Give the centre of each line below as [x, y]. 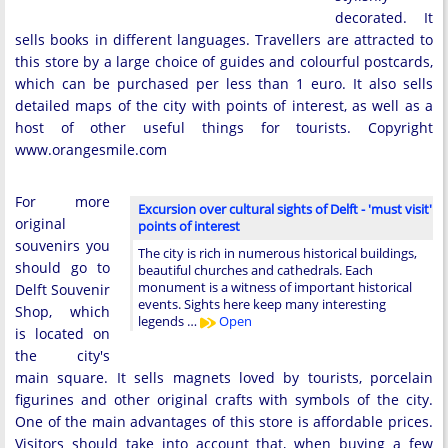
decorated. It [384, 17]
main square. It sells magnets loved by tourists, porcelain [224, 377]
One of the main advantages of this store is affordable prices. [224, 421]
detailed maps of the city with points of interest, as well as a [224, 105]
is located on [62, 333]
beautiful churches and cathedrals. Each [255, 270]
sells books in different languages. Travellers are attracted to [224, 39]
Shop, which [62, 311]
